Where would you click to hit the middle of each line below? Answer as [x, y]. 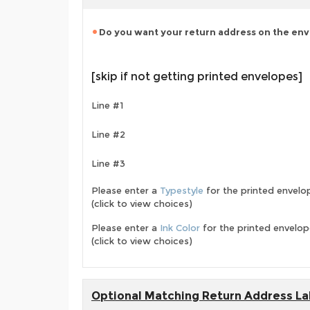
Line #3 [108, 164]
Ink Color [180, 228]
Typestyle [182, 190]
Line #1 [107, 106]
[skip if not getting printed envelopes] [197, 76]
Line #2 [108, 135]
